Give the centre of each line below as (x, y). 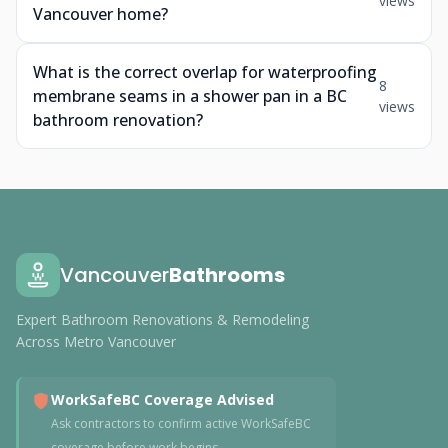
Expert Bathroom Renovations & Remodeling (162, 319)
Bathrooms (227, 275)
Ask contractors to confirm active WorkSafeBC (181, 423)
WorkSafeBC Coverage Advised (162, 399)
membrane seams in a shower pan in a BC (190, 96)
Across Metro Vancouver (96, 341)
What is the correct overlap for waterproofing (205, 72)
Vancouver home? (100, 14)
